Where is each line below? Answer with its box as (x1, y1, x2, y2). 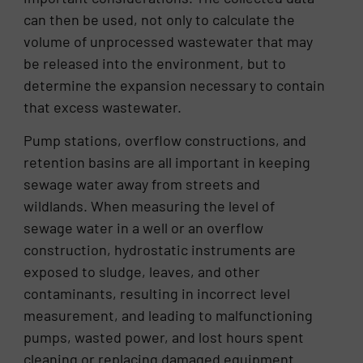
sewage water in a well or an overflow (23, 219, 264, 237)
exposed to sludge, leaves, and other (23, 263, 261, 281)
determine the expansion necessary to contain (23, 75, 326, 94)
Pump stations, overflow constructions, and (23, 131, 307, 150)
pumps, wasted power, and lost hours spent (23, 328, 305, 347)
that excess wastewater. (23, 97, 182, 116)
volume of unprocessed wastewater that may (23, 32, 314, 50)
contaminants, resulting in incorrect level (23, 284, 291, 303)
